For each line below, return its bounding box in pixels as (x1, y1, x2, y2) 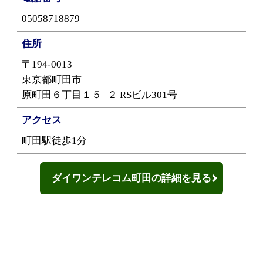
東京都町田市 (22, 73, 82, 85)
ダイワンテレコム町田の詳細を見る (51, 172, 211, 184)
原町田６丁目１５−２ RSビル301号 (22, 89, 178, 100)
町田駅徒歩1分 (22, 134, 87, 146)
